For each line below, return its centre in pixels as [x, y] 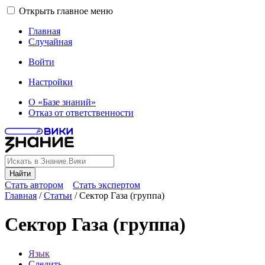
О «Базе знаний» [62, 102]
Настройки [51, 82]
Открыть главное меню [66, 11]
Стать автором [34, 185]
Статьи [58, 195]
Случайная [50, 42]
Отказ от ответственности [81, 113]
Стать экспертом [106, 185]
